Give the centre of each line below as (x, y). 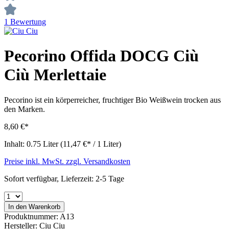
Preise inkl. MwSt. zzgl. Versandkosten (67, 161)
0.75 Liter (43, 144)
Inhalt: (15, 144)
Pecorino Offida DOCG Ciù (101, 56)
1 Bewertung (25, 22)
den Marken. (25, 109)
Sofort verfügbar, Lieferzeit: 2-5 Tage (64, 178)
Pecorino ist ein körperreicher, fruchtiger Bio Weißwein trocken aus (112, 100)
